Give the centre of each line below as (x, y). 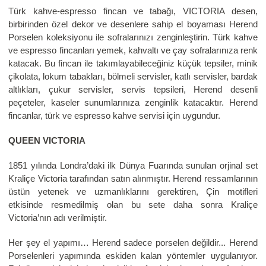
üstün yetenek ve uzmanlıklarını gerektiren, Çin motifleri (133, 192)
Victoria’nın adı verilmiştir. (58, 218)
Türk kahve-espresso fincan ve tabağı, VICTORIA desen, (133, 11)
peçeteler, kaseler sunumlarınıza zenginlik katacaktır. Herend (133, 103)
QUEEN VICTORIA (47, 141)
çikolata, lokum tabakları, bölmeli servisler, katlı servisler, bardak (133, 77)
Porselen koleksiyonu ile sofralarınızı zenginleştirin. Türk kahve (133, 37)
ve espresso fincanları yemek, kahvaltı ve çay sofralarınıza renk (133, 50)
